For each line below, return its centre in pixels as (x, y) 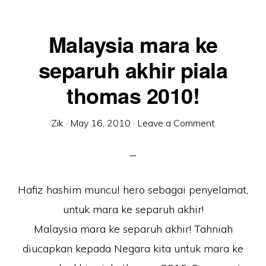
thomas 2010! (133, 95)
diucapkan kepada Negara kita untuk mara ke (133, 248)
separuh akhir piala (133, 69)
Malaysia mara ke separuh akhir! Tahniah (133, 229)
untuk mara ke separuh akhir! (133, 209)
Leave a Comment (176, 123)
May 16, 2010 (100, 123)
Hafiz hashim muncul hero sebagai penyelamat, (133, 190)
